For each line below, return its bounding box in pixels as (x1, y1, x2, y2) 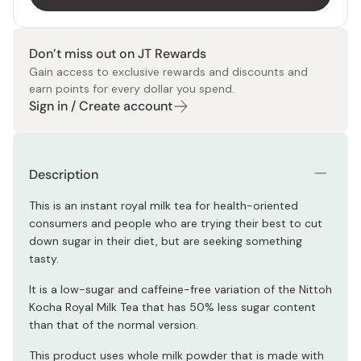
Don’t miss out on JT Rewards (29, 45, 206, 62)
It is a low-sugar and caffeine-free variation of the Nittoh (29, 282, 332, 297)
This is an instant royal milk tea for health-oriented (29, 198, 298, 213)
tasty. (29, 251, 59, 266)
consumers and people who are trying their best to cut (29, 216, 322, 230)
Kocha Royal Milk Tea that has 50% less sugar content (29, 300, 316, 314)
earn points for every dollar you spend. (29, 81, 234, 96)
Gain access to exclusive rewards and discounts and (29, 64, 308, 79)
